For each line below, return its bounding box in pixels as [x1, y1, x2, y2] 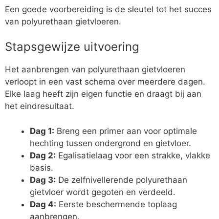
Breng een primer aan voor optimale [54, 126, 197, 136]
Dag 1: [30, 126, 54, 136]
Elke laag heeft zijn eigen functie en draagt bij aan [5, 89, 201, 99]
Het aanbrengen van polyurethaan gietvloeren [5, 65, 185, 75]
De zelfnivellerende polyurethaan [56, 175, 187, 185]
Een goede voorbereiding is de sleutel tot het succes [5, 4, 212, 14]
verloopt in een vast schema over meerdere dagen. [5, 77, 205, 87]
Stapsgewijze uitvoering [5, 40, 139, 54]
